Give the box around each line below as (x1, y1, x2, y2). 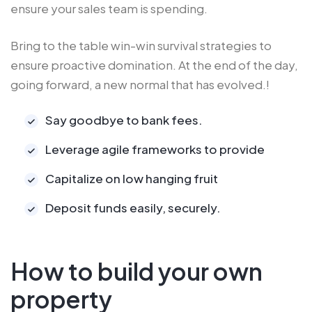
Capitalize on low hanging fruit (45, 171, 218, 187)
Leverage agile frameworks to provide (45, 141, 265, 157)
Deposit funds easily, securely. (45, 200, 221, 216)
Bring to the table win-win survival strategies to (10, 38, 272, 54)
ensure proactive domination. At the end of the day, (10, 57, 298, 73)
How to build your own (10, 256, 263, 287)
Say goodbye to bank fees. (45, 112, 203, 128)
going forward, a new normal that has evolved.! (10, 77, 270, 93)
